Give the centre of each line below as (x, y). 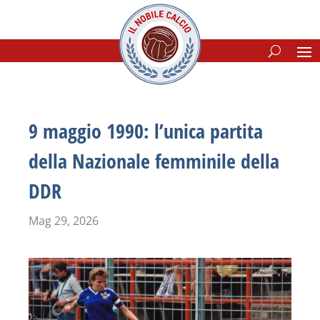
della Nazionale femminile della (154, 161)
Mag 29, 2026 (64, 221)
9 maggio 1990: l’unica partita (146, 131)
